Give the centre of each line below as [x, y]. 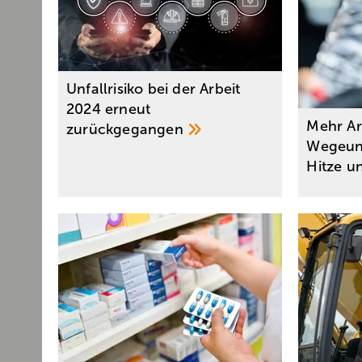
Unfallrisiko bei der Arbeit [154, 89]
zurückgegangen [127, 130]
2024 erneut [109, 109]
